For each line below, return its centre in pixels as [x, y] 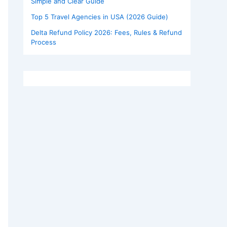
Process [44, 42]
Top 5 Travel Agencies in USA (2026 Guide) [100, 17]
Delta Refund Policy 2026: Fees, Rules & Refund [106, 33]
